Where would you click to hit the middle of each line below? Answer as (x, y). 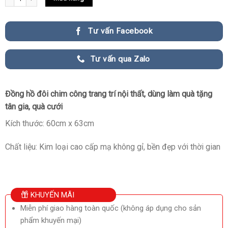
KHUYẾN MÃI (51, 195)
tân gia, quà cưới (34, 107)
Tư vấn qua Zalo (120, 59)
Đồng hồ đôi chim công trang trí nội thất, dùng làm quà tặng (108, 94)
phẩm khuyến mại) (51, 220)
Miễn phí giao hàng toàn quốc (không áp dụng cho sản (111, 208)
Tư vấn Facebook (120, 31)
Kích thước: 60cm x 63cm (49, 124)
